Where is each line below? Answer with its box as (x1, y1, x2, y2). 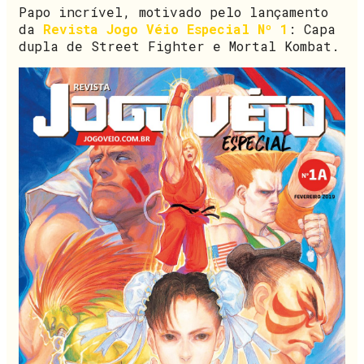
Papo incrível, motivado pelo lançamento (19, 2, 328, 20)
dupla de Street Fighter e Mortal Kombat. (19, 37, 340, 54)
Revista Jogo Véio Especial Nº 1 (43, 19, 288, 37)
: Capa (288, 19, 336, 37)
